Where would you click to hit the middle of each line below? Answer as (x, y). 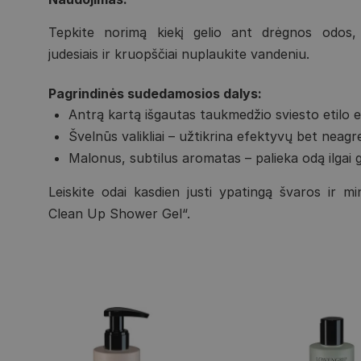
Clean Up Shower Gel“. (120, 214)
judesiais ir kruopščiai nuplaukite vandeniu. (179, 54)
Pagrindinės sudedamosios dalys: (156, 94)
